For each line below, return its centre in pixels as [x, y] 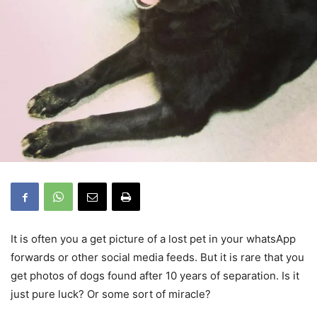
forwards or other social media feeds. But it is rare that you [157, 258]
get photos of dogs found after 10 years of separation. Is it [155, 276]
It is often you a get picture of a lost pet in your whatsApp [153, 239]
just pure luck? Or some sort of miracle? [111, 294]
